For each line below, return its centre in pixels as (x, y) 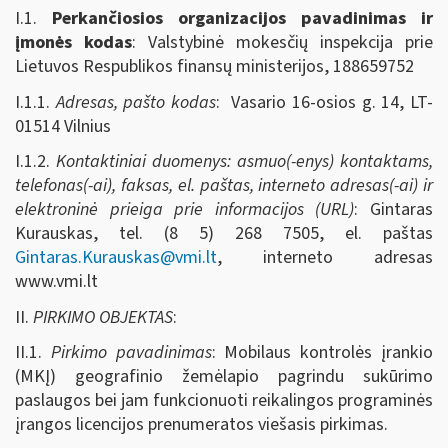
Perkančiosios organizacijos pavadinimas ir (242, 18)
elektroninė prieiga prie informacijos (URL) (185, 209)
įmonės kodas (73, 42)
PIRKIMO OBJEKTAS (103, 317)
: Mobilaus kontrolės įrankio (322, 352)
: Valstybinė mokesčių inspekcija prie (282, 42)
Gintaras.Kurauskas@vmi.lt (116, 257)
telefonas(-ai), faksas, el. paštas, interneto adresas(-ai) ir (224, 185)
